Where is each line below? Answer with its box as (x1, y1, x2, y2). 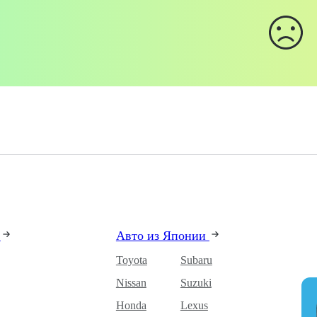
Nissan (115, 276, 146, 289)
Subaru (180, 253, 212, 266)
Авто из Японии (115, 228, 209, 243)
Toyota (115, 253, 147, 266)
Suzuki (180, 276, 212, 289)
